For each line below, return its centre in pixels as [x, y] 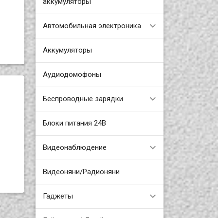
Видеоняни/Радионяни [81, 172]
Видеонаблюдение [74, 147]
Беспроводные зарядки [83, 99]
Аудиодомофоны [72, 74]
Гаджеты [58, 196]
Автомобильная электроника [92, 26]
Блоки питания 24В [74, 123]
